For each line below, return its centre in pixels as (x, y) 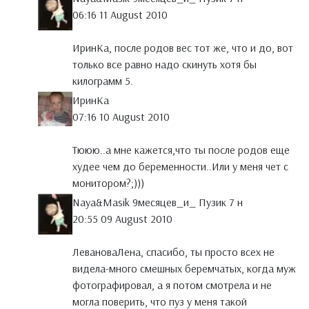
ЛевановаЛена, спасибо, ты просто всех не (173, 252)
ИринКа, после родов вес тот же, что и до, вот (183, 48)
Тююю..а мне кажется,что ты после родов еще (181, 150)
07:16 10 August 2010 (121, 117)
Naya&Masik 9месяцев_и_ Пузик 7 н (158, 202)
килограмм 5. (103, 81)
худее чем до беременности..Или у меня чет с (180, 167)
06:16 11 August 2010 (120, 15)
